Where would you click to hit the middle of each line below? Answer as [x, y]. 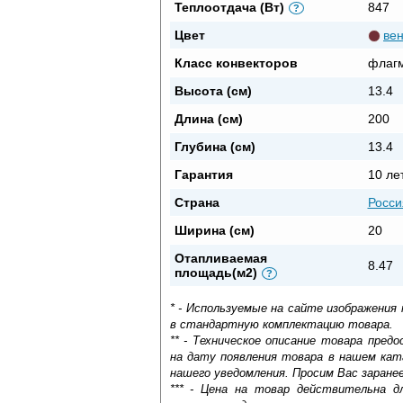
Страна [197, 202]
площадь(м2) [215, 272]
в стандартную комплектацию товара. [281, 324]
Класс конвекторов [236, 63]
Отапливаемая [220, 258]
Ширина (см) [214, 230]
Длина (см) [208, 118]
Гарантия [203, 174]
